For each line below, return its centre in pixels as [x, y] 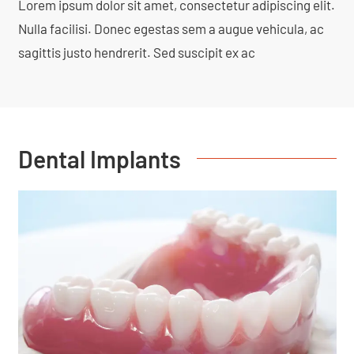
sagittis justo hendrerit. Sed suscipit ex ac [136, 52]
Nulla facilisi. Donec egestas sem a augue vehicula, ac [171, 28]
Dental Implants [99, 158]
